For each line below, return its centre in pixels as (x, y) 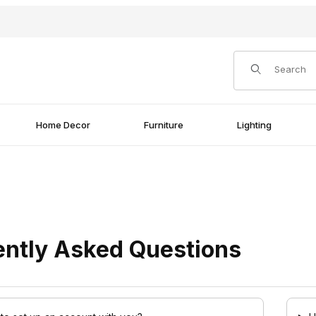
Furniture (164, 124)
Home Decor (63, 124)
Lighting (254, 124)
